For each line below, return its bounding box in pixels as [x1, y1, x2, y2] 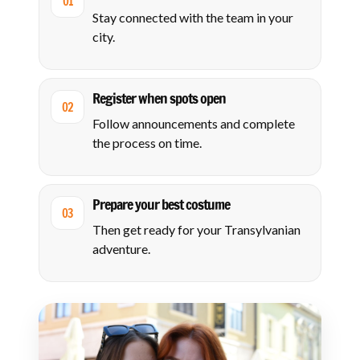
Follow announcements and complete [92, 116, 295, 131]
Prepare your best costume [92, 194, 230, 215]
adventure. [92, 241, 150, 256]
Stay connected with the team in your [92, 10, 293, 25]
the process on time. [92, 135, 202, 150]
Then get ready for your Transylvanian [92, 222, 301, 237]
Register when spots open [92, 88, 226, 108]
